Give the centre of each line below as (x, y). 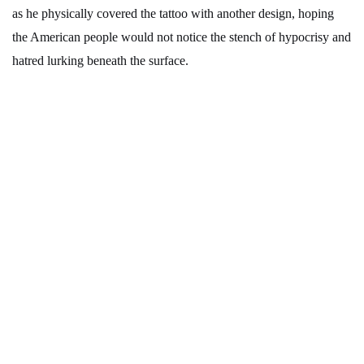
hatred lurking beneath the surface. (100, 61)
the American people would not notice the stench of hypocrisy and (182, 37)
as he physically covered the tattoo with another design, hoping (173, 14)
